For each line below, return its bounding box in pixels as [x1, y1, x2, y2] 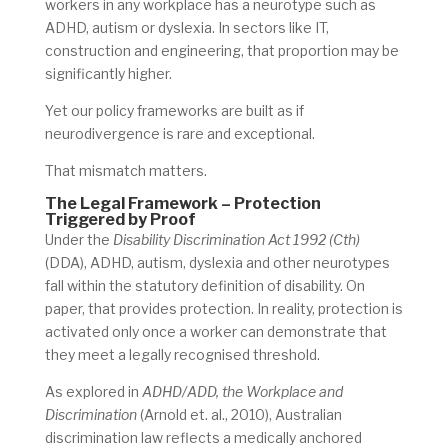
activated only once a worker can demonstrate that [44, 323, 387, 341]
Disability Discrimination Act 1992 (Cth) [112, 231, 360, 249]
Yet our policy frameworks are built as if [44, 102, 304, 120]
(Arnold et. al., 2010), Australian [136, 406, 342, 424]
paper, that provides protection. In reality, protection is [44, 300, 403, 318]
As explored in [44, 383, 142, 401]
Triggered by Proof [44, 210, 196, 230]
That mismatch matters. [44, 162, 207, 180]
